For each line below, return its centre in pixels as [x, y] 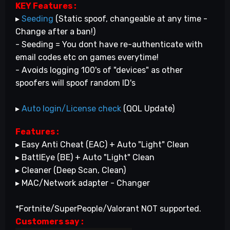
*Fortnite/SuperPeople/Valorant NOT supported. [108, 209]
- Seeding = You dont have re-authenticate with [109, 45]
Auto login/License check [71, 109]
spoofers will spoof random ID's [75, 83]
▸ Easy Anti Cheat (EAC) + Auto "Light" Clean [102, 145]
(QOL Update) [148, 109]
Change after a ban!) [56, 32]
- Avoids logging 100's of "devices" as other [99, 70]
